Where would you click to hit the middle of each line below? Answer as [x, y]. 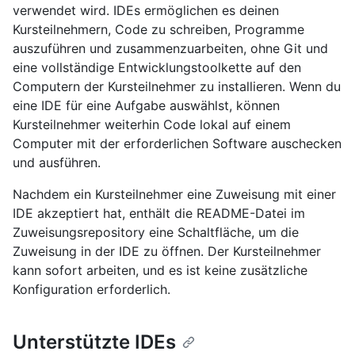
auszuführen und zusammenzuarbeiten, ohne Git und [170, 49]
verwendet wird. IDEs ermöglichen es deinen [146, 11]
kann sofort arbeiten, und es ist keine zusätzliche [160, 271]
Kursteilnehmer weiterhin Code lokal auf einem [152, 125]
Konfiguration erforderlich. [92, 290]
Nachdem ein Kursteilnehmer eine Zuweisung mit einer [174, 195]
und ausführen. [57, 163]
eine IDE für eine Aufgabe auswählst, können [146, 106]
